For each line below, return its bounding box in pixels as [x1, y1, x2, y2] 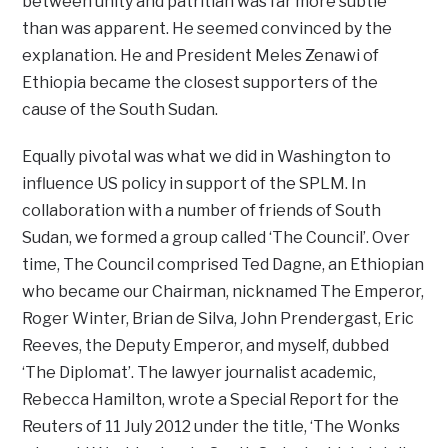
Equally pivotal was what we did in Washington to [22, 146, 392, 166]
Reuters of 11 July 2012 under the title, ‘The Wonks [22, 416, 401, 436]
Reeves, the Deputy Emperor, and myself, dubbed [22, 335, 390, 355]
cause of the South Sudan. [22, 99, 219, 119]
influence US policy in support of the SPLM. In [22, 173, 367, 193]
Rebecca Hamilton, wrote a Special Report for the [22, 389, 400, 409]
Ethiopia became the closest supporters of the [22, 72, 379, 92]
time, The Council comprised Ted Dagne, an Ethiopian [22, 254, 425, 274]
